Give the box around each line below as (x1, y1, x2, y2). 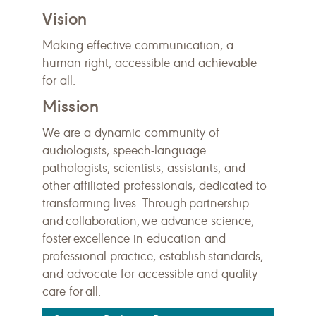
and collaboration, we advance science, (42, 213, 254, 229)
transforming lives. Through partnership (42, 195, 249, 211)
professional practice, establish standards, (42, 248, 263, 264)
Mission (42, 95, 99, 117)
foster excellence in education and (42, 231, 226, 246)
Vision (42, 8, 87, 30)
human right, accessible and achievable (42, 55, 257, 71)
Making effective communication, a (42, 37, 233, 53)
